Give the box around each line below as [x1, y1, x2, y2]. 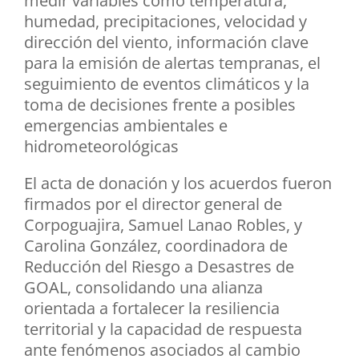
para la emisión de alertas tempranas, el [24, 52, 321, 75]
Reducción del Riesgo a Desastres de [24, 256, 294, 278]
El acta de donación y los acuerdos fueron [24, 172, 332, 195]
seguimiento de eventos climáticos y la [24, 73, 309, 95]
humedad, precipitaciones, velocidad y [24, 10, 307, 33]
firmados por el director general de [24, 193, 282, 216]
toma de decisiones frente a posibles [24, 94, 296, 116]
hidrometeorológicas [24, 135, 179, 158]
